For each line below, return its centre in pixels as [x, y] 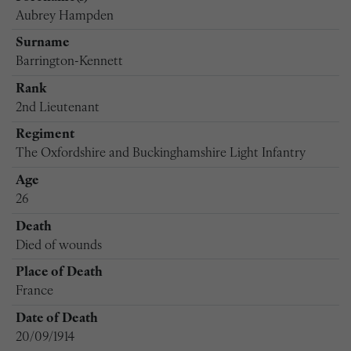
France [34, 292]
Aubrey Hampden [64, 16]
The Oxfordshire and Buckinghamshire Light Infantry [160, 154]
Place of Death [59, 273]
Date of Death [56, 318]
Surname [42, 43]
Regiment [45, 135]
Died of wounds [58, 246]
